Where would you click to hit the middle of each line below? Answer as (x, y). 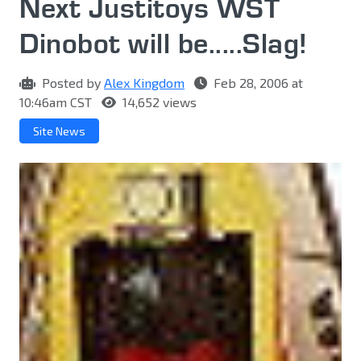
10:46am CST (57, 102)
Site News (59, 131)
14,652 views (158, 102)
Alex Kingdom (144, 83)
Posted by (71, 83)
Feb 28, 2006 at (257, 83)
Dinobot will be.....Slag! (164, 43)
